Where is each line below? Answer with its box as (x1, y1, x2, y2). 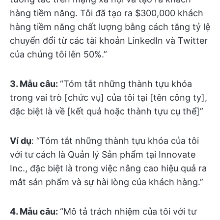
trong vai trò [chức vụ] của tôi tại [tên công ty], (10, 92, 207, 103)
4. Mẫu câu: (10, 206, 60, 217)
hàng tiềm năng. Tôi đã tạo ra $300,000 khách (10, 8, 203, 19)
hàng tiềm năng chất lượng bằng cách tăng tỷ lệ (10, 22, 210, 32)
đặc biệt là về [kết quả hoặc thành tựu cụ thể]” (10, 106, 203, 117)
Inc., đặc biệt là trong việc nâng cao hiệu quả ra (10, 163, 207, 174)
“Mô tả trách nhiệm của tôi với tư (60, 206, 196, 217)
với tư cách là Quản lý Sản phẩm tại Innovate (10, 149, 195, 160)
